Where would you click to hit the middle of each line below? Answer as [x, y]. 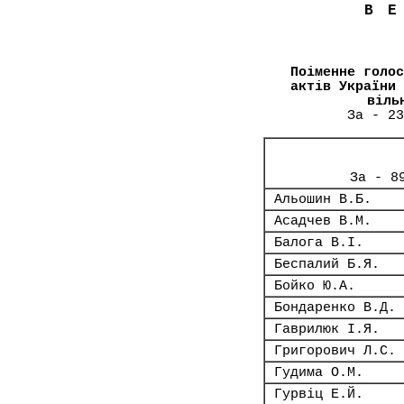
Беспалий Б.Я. [327, 264]
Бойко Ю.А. [315, 286]
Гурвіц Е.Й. [319, 394]
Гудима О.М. [319, 372]
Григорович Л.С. [335, 351]
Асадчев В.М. [323, 221]
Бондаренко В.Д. [335, 308]
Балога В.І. [319, 243]
